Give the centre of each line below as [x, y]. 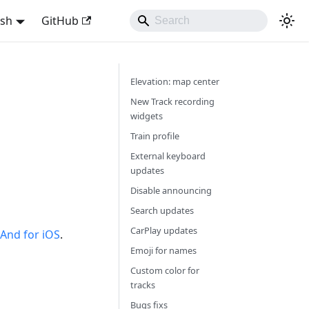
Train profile [154, 136]
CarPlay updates [163, 230]
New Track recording [172, 101]
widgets [146, 116]
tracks [142, 285]
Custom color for [165, 270]
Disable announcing [171, 190]
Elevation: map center [175, 81]
